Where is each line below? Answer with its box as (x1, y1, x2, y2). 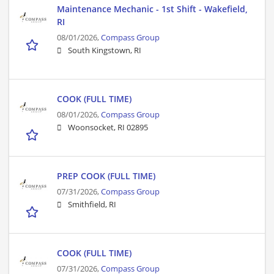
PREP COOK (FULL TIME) (57, 170, 155, 182)
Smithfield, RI (68, 199, 116, 210)
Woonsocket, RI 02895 (68, 122, 148, 133)
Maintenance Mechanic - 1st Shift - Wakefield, (57, 3, 248, 15)
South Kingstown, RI (68, 45, 141, 56)
